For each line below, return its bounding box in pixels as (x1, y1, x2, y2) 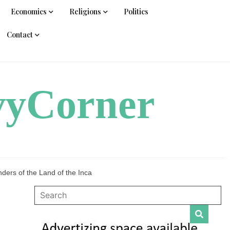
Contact (7, 30, 33, 40)
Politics (124, 7, 148, 16)
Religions (69, 7, 101, 16)
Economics (11, 7, 47, 16)
